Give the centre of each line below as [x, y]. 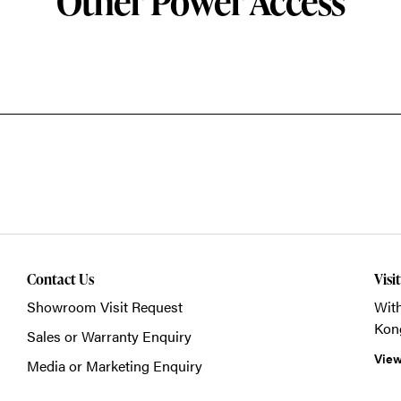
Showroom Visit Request [104, 307]
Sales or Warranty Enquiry [109, 337]
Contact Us [60, 280]
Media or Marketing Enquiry [114, 366]
